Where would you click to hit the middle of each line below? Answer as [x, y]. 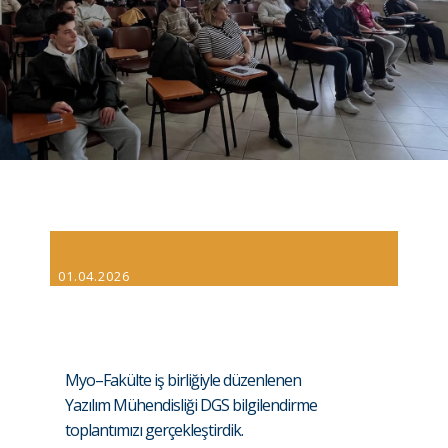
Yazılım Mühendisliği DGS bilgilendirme [191, 405]
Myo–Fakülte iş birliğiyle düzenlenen [183, 380]
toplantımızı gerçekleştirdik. [154, 430]
